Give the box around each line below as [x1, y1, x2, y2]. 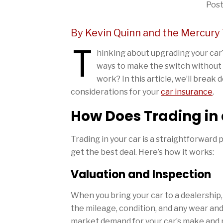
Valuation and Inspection [71, 166, 211, 182]
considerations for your [71, 87, 161, 97]
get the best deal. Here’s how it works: [71, 147, 214, 157]
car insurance [161, 87, 213, 97]
